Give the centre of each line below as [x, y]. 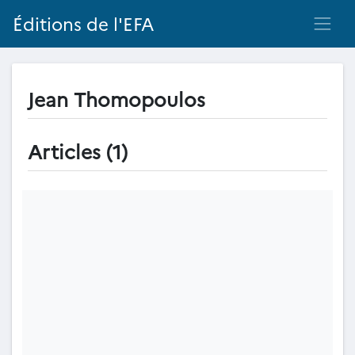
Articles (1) [78, 151]
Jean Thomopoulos [116, 98]
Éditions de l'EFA [84, 24]
